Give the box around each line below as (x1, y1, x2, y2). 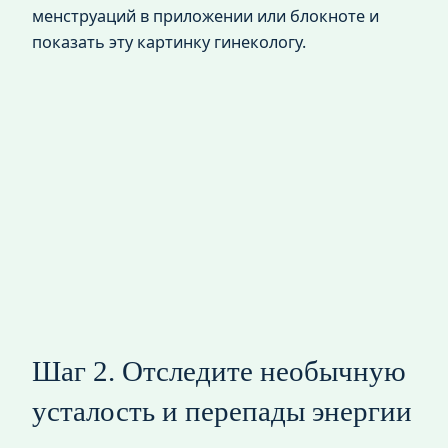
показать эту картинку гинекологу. (32, 31, 306, 54)
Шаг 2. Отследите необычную (32, 354, 406, 387)
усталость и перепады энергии (32, 394, 412, 427)
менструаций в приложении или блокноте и (32, 5, 379, 28)
